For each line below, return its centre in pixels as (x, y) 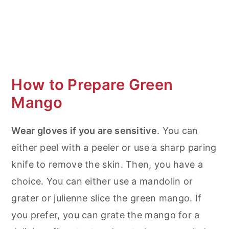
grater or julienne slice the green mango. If (107, 198)
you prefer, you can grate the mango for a (106, 215)
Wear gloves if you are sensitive (84, 131)
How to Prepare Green (92, 85)
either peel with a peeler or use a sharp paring (114, 148)
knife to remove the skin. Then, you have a (107, 165)
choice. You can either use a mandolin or (102, 181)
